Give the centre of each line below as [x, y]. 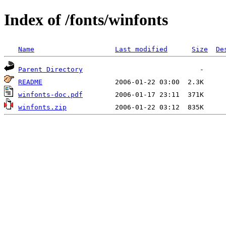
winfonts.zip [42, 107]
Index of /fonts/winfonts [86, 20]
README [30, 82]
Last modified [141, 49]
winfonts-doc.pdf [50, 94]
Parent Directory [50, 69]
